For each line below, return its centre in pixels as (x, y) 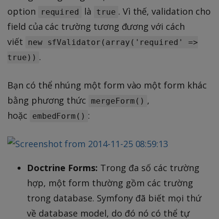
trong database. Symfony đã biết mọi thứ (114, 198)
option (23, 11)
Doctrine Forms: (62, 167)
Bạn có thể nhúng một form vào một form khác (107, 85)
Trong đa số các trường (149, 167)
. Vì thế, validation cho (164, 11)
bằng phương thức (48, 100)
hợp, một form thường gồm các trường (110, 183)
